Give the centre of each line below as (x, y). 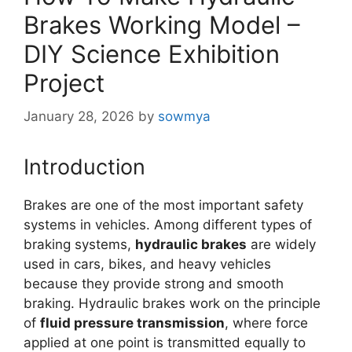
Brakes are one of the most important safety (163, 205)
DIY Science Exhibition (152, 54)
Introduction (84, 167)
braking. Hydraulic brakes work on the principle (172, 303)
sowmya (184, 116)
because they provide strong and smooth (154, 283)
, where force (266, 323)
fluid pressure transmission (132, 323)
